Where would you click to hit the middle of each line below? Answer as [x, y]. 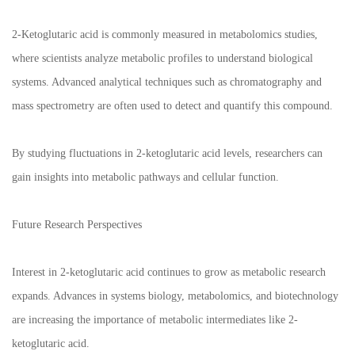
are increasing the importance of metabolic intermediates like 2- [155, 320]
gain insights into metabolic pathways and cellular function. [145, 177]
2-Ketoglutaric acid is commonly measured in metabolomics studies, [165, 35]
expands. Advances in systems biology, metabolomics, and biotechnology [175, 296]
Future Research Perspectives [77, 225]
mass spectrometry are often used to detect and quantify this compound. [172, 106]
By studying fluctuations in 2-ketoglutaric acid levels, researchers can [167, 154]
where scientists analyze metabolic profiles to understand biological [162, 59]
